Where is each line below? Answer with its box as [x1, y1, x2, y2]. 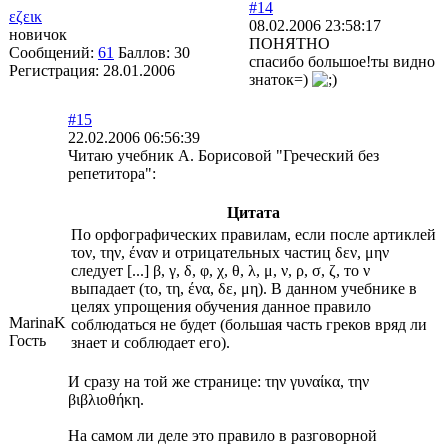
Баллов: [118, 43, 174, 61]
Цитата [227, 203, 280, 221]
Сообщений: [9, 43, 98, 61]
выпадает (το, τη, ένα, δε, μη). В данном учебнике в [71, 279, 417, 297]
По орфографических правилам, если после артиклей [71, 225, 436, 243]
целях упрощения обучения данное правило [71, 297, 371, 315]
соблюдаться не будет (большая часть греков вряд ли [71, 315, 427, 333]
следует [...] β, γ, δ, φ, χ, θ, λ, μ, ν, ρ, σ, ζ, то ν [71, 261, 370, 279]
